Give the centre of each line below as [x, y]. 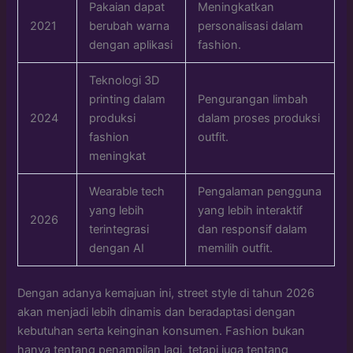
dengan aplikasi [131, 45]
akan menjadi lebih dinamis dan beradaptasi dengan [157, 312]
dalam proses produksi [259, 118]
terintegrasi [119, 229]
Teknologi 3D [124, 80]
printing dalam [128, 99]
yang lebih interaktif [251, 210]
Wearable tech [127, 191]
